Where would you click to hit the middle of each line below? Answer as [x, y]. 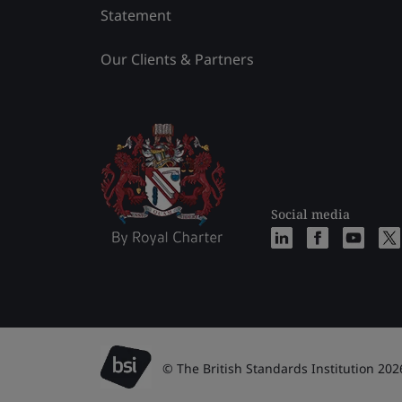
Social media [310, 214]
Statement [136, 15]
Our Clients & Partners [177, 59]
